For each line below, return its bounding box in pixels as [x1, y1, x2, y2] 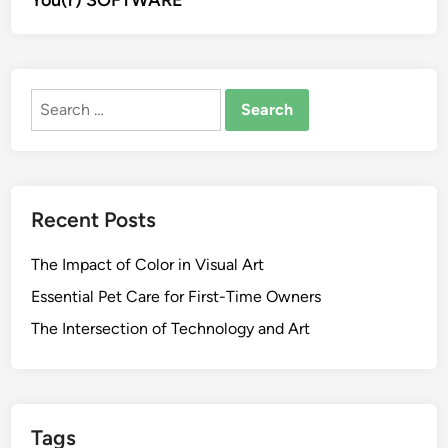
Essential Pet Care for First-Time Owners [31, 287, 322, 306]
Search [30, 90, 81, 109]
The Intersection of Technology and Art [31, 319, 311, 338]
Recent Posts [31, 207, 157, 232]
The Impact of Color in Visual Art [31, 255, 265, 274]
